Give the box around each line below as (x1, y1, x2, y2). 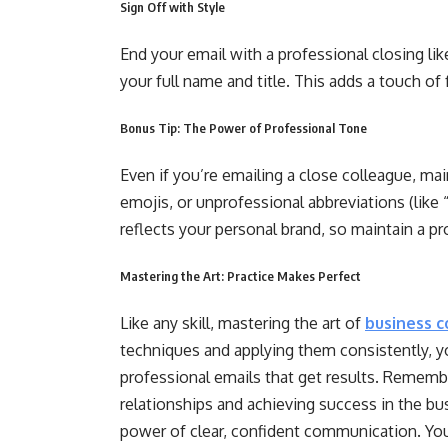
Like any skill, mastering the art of (120, 313, 365, 333)
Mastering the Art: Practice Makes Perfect (120, 268, 361, 284)
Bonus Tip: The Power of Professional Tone (120, 120, 367, 136)
